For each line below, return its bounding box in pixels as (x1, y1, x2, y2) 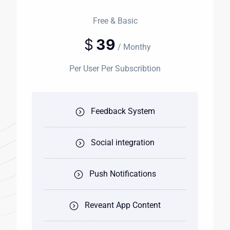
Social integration (91, 138, 155, 148)
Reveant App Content (85, 200, 161, 210)
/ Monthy (118, 42, 151, 52)
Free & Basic (92, 16, 138, 26)
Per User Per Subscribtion (69, 64, 161, 74)
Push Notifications (89, 169, 156, 179)
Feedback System (90, 106, 155, 117)
